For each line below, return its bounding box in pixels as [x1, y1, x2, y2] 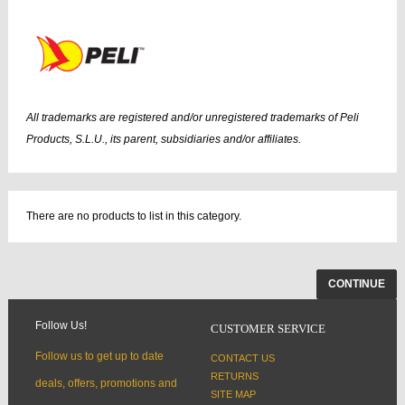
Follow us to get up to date [35, 350, 164, 363]
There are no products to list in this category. [26, 210, 241, 223]
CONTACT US [211, 353, 275, 364]
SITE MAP [211, 389, 256, 400]
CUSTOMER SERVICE [211, 322, 325, 336]
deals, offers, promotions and [35, 377, 177, 391]
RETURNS [211, 371, 259, 382]
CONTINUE [328, 278, 385, 291]
